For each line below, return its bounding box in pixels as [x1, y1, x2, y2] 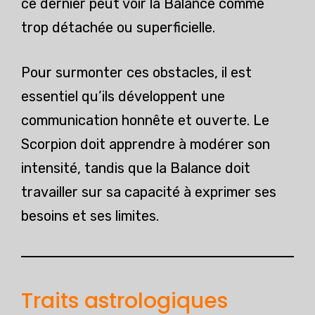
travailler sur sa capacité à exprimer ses [21, 184, 276, 201]
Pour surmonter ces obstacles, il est [21, 64, 252, 82]
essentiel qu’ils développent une [21, 88, 225, 105]
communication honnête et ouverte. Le [21, 112, 269, 129]
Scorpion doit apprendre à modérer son [21, 136, 270, 153]
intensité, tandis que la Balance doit [21, 160, 250, 177]
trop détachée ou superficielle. [21, 19, 215, 37]
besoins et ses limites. [21, 207, 159, 225]
